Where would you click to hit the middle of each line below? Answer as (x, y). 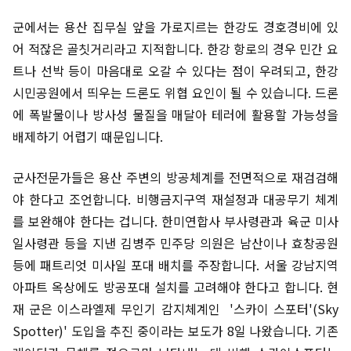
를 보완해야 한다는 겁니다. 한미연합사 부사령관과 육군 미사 (175, 221)
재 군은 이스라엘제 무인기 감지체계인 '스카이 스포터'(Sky (175, 309)
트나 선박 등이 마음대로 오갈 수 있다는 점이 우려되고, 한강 (175, 71)
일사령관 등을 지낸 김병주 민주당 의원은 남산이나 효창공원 (175, 243)
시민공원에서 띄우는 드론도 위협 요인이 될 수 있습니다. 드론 (175, 92)
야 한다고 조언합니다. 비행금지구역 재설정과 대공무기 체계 (175, 199)
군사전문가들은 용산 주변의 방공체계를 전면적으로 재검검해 (175, 177)
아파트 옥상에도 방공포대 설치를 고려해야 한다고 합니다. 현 (175, 287)
